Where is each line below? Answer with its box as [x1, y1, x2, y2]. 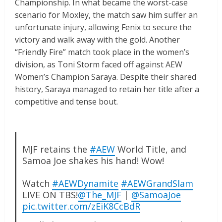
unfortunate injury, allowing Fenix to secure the [15, 22, 192, 33]
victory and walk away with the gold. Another [15, 34, 180, 46]
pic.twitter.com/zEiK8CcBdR [22, 200, 140, 213]
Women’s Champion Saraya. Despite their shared [15, 71, 196, 83]
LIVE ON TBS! [22, 189, 78, 201]
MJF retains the [22, 143, 90, 156]
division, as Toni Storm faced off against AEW [15, 59, 182, 70]
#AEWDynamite [52, 177, 118, 190]
